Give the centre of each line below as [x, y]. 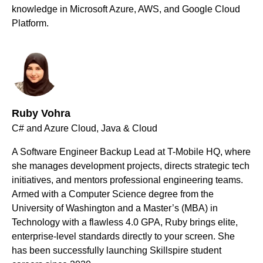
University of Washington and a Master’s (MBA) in [115, 208]
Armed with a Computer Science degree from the [113, 194]
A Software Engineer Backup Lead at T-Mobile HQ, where [131, 152]
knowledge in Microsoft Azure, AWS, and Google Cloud [126, 9]
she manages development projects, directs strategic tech [131, 166]
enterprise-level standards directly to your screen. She [123, 237]
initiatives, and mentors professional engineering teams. [127, 180]
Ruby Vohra [41, 114]
